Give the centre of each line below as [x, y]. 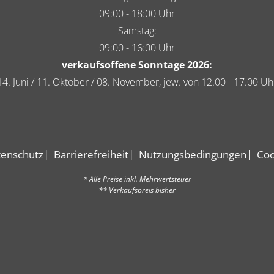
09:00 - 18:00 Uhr [137, 13]
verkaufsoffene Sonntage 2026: [137, 65]
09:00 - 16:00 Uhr [137, 47]
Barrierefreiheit [91, 154]
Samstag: [137, 30]
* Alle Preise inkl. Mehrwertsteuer [137, 179]
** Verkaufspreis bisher [137, 190]
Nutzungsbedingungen [192, 154]
